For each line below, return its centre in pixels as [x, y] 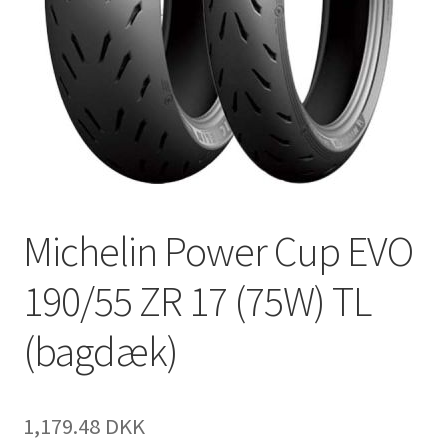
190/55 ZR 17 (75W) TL [196, 300]
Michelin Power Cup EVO [217, 250]
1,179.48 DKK [83, 425]
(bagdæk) [100, 350]
